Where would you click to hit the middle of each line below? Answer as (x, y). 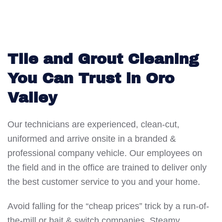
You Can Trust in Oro (91, 78)
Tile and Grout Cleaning (103, 59)
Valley (32, 97)
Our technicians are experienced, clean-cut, (93, 124)
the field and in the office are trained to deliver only (107, 167)
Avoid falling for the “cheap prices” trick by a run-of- (108, 206)
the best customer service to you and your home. (104, 182)
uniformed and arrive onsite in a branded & (92, 139)
